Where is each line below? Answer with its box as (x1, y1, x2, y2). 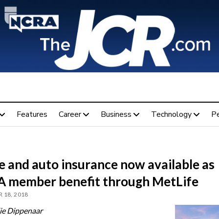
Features (16, 109, 47, 120)
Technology (151, 109, 192, 120)
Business (100, 109, 131, 120)
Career (58, 109, 81, 120)
